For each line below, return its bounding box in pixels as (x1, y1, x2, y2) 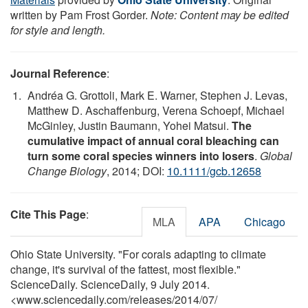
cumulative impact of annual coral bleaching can (27, 132, 279, 148)
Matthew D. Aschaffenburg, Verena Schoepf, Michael (27, 102, 285, 118)
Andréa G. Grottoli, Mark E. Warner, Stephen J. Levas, (27, 87, 287, 103)
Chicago (244, 213, 285, 230)
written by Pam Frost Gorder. (10, 6, 151, 23)
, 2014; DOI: (107, 162, 167, 179)
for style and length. (10, 21, 105, 38)
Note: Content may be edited (151, 6, 289, 23)
